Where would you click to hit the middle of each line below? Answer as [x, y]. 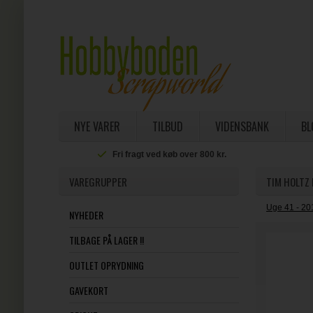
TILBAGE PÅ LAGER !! [106, 240]
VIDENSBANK [242, 126]
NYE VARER [97, 126]
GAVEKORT [88, 290]
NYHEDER [86, 215]
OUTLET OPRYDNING [106, 265]
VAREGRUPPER [98, 182]
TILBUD [167, 126]
